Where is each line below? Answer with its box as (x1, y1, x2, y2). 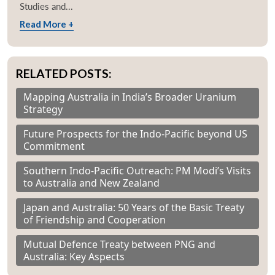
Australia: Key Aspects (23, 250, 125, 264)
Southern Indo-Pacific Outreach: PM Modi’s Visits (23, 164, 251, 178)
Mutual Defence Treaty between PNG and (23, 238, 215, 252)
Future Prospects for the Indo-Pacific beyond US (23, 127, 247, 141)
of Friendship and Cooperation (23, 213, 166, 227)
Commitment (23, 139, 85, 153)
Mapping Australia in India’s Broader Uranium (23, 90, 236, 104)
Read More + (20, 18, 74, 30)
